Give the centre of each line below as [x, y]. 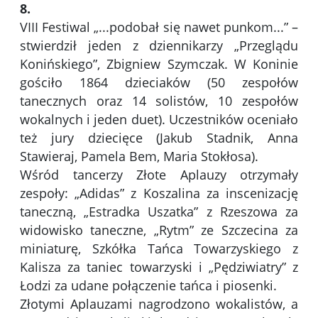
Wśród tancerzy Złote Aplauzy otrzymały [159, 175]
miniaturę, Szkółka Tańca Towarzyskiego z [159, 249]
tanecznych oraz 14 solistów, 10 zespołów [159, 101]
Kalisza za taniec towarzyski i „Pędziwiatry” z [159, 267]
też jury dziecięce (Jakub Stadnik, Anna [159, 138]
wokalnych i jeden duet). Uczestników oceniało [159, 120]
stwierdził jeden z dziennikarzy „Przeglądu [159, 46]
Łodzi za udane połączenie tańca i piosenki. [148, 286]
